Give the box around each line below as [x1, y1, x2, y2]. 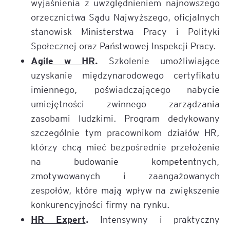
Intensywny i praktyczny [88, 213, 220, 225]
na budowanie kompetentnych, [31, 155, 220, 167]
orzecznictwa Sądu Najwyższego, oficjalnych [31, 11, 220, 23]
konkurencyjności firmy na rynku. [31, 198, 170, 210]
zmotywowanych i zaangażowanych [31, 169, 220, 182]
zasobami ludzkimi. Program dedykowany [31, 112, 220, 124]
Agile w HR [31, 54, 95, 67]
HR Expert [31, 213, 86, 225]
